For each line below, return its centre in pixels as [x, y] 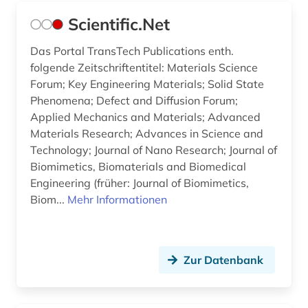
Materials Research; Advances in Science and [147, 134]
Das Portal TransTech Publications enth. [132, 51]
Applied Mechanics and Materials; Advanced [145, 117]
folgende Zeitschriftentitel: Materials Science [144, 68]
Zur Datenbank [223, 260]
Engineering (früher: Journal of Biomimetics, [140, 183]
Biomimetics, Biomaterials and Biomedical [138, 167]
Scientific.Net [119, 24]
